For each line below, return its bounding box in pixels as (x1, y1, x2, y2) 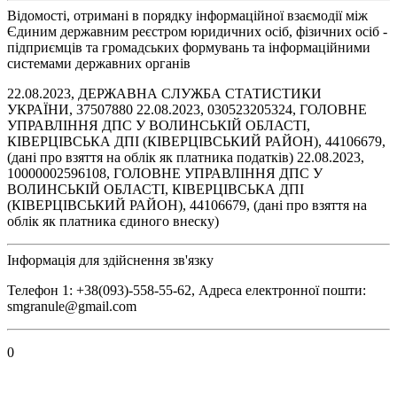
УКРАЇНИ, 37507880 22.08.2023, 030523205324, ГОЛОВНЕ (7, 101, 367, 117)
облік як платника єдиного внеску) (7, 213, 219, 229)
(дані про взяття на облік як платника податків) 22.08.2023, (7, 149, 364, 165)
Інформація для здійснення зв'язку (7, 252, 214, 268)
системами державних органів (7, 55, 191, 71)
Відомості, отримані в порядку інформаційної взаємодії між (7, 7, 368, 23)
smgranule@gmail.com (7, 298, 136, 314)
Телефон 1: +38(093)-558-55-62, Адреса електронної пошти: (7, 282, 366, 298)
